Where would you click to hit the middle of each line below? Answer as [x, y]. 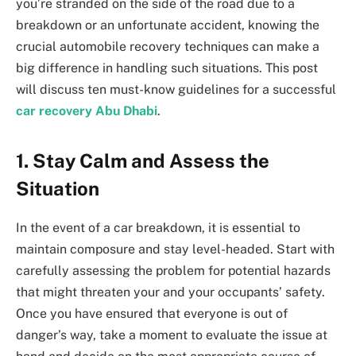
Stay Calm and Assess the [151, 160]
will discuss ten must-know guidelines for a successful [176, 89]
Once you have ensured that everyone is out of [152, 313]
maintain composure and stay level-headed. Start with [175, 249]
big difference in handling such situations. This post [167, 68]
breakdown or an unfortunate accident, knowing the [168, 25]
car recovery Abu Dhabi [87, 110]
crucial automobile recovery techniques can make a [168, 46]
